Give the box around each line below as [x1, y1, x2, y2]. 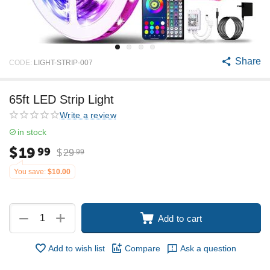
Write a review [60, 110, 116, 120]
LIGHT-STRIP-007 [34, 58, 93, 67]
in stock [17, 127, 46, 137]
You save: [14, 168, 46, 176]
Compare [124, 243, 160, 253]
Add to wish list [48, 243, 105, 253]
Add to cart [157, 213, 202, 224]
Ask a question [180, 243, 236, 253]
